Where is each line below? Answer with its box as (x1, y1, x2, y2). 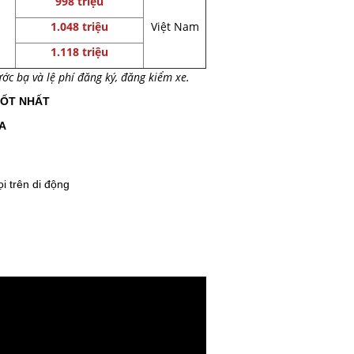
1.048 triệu (51, 19, 108, 34)
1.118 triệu (51, 44, 108, 59)
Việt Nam (150, 19, 199, 34)
